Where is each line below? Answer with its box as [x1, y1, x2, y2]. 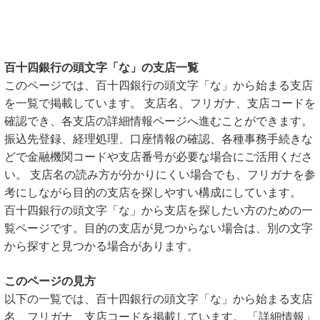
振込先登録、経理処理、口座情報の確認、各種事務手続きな [4, 133, 313, 145]
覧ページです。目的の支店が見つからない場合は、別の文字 [4, 222, 313, 234]
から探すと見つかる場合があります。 [4, 240, 199, 252]
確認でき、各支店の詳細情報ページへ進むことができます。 [4, 115, 313, 127]
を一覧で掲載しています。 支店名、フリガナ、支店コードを [4, 97, 316, 109]
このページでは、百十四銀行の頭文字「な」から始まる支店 [4, 79, 313, 91]
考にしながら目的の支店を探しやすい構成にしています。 [4, 186, 301, 199]
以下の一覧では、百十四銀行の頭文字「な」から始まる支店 [4, 293, 313, 305]
